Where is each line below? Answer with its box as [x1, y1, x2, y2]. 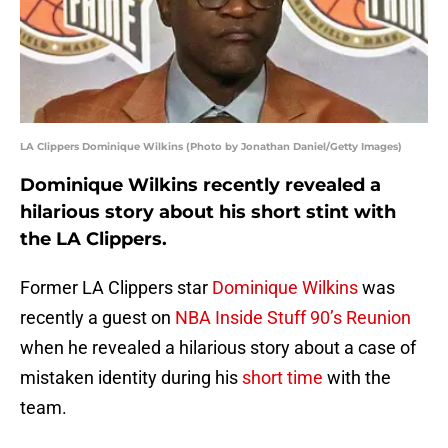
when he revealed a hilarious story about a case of [20, 337, 416, 359]
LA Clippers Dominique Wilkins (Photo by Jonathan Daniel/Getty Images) [20, 140, 402, 154]
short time [242, 367, 323, 389]
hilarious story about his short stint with [20, 201, 396, 224]
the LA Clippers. [20, 228, 167, 251]
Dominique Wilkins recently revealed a [20, 174, 381, 197]
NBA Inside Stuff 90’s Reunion [175, 307, 411, 329]
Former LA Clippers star [20, 277, 212, 299]
